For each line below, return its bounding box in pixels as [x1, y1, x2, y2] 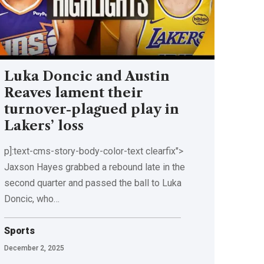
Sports [4, 225, 35, 236]
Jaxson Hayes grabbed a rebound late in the [4, 161, 186, 173]
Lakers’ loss [4, 117, 84, 134]
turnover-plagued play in [4, 101, 180, 117]
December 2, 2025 [4, 243, 65, 252]
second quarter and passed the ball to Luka [4, 177, 182, 189]
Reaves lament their [4, 84, 144, 101]
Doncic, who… [4, 193, 60, 204]
